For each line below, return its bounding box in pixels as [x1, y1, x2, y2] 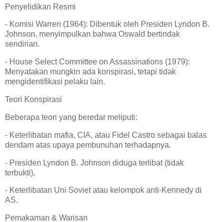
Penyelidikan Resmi [5, 2, 80, 11]
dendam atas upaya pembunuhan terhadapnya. [5, 140, 175, 149]
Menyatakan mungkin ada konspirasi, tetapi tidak [5, 67, 176, 76]
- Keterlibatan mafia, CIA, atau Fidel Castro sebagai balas [5, 130, 207, 139]
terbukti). [5, 168, 39, 177]
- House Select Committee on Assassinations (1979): [5, 57, 190, 66]
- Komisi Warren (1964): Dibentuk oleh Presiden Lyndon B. [5, 20, 210, 29]
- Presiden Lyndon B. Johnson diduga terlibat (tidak [5, 158, 184, 167]
